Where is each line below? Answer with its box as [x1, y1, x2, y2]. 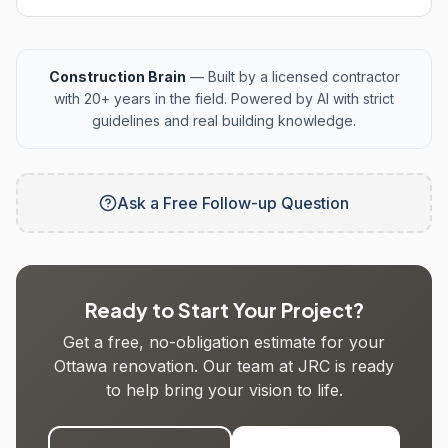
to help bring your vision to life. [105, 380, 343, 400]
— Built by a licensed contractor [185, 68, 400, 85]
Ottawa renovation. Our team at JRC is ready [54, 356, 394, 376]
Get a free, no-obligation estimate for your [63, 332, 385, 352]
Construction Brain [48, 68, 186, 85]
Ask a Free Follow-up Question [117, 193, 349, 213]
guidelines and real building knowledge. [92, 112, 356, 129]
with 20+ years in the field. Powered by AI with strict [54, 90, 394, 107]
